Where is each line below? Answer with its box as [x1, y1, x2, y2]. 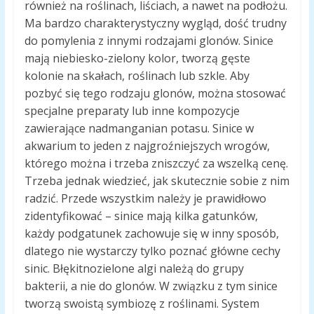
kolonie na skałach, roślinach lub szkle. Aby [24, 68, 250, 84]
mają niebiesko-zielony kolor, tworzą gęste [24, 50, 250, 67]
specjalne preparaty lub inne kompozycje [24, 103, 240, 119]
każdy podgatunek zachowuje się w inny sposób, [24, 226, 279, 242]
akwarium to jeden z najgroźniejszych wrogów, [24, 138, 270, 154]
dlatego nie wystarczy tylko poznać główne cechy [24, 243, 280, 259]
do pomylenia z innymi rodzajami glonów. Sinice [24, 33, 273, 49]
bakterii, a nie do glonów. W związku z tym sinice [24, 278, 278, 294]
